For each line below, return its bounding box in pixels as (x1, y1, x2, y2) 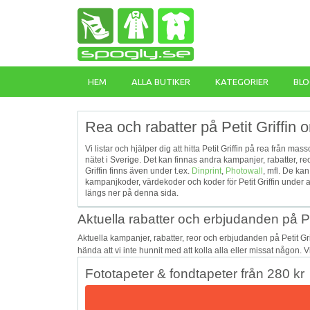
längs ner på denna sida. (85, 188, 179, 198)
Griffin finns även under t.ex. (85, 166, 192, 176)
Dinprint (192, 166, 221, 176)
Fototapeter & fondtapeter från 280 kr (85, 266, 304, 281)
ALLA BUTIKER (131, 77, 190, 86)
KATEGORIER (215, 77, 268, 86)
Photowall (226, 166, 263, 176)
